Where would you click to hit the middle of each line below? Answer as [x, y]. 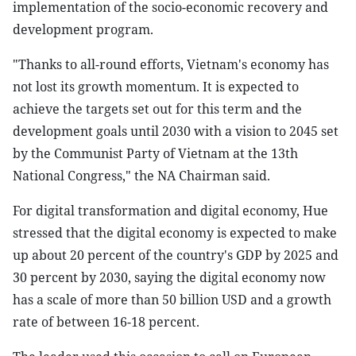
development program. [83, 29]
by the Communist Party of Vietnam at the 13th [155, 153]
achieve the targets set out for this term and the [157, 109]
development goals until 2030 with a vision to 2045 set [176, 131]
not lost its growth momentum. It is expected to [156, 87]
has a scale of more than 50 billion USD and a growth [172, 300]
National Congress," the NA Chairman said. [141, 176]
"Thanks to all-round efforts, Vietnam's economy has [171, 64]
